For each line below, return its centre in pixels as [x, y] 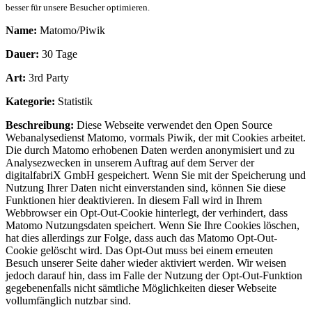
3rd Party [47, 77]
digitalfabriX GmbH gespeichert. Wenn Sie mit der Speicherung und [156, 175]
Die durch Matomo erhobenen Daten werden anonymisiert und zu [150, 150]
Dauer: [22, 54]
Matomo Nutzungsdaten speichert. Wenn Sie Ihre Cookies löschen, [153, 225]
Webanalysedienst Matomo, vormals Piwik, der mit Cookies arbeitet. [156, 137]
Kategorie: [30, 101]
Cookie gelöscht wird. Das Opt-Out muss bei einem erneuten [139, 250]
